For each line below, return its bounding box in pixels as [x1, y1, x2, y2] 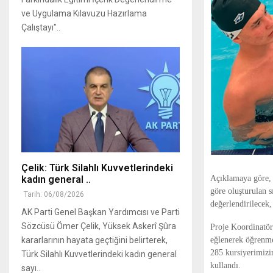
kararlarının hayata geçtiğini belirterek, [21, 235, 168, 245]
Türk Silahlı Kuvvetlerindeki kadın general [21, 249, 177, 259]
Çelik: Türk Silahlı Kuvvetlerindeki [21, 161, 173, 174]
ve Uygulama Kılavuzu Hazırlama [21, 8, 147, 18]
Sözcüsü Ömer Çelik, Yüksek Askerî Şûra [21, 221, 176, 231]
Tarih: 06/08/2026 [24, 190, 84, 199]
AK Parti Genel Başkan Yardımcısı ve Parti [21, 207, 180, 217]
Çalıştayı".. [21, 22, 60, 32]
